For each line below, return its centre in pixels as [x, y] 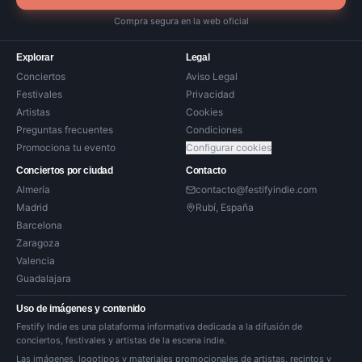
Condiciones [214, 130]
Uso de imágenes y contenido [81, 309]
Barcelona [39, 225]
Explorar [35, 57]
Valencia [36, 261]
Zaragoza [38, 243]
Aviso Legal [212, 76]
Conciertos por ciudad [65, 170]
